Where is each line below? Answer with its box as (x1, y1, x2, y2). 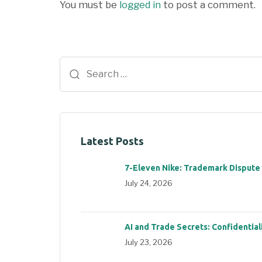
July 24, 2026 (125, 178, 173, 188)
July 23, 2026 (125, 237, 173, 247)
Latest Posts (81, 135, 144, 147)
